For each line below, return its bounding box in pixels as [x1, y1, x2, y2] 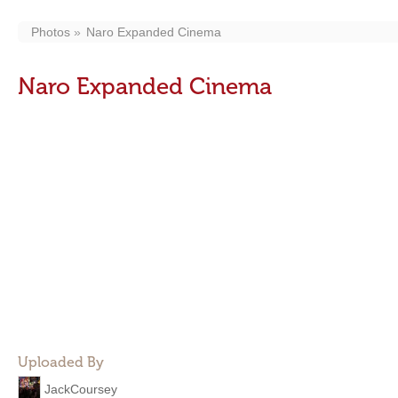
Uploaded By [18, 354, 104, 370]
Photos [31, 25, 70, 39]
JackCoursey [44, 381, 117, 396]
